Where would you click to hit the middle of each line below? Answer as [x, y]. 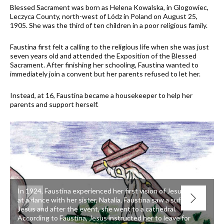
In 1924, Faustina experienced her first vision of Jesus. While [112, 191]
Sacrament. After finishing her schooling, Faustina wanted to [104, 64]
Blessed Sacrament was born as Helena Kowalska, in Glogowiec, [109, 7]
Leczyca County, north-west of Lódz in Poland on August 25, [104, 16]
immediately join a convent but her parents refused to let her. [105, 73]
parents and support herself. [54, 104]
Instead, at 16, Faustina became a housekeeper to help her [101, 95]
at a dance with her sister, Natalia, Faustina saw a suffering [108, 200]
